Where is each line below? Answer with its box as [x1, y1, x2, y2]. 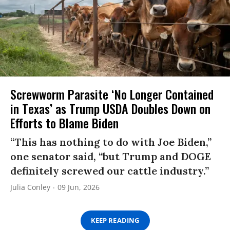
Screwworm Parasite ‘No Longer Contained [10, 84, 214, 103]
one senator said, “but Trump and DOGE [10, 149, 211, 163]
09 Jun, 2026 [57, 182, 100, 192]
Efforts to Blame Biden [10, 113, 119, 132]
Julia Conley [10, 182, 50, 192]
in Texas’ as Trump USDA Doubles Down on [10, 99, 210, 118]
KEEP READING [91, 216, 139, 225]
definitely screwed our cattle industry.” [10, 164, 209, 177]
